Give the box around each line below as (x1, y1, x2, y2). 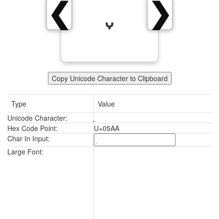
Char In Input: (7, 133, 50, 143)
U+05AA (94, 123, 119, 133)
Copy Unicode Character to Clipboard (51, 73, 168, 83)
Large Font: (7, 147, 44, 156)
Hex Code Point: (7, 123, 58, 133)
